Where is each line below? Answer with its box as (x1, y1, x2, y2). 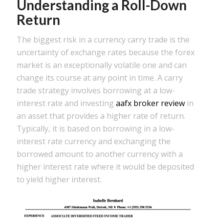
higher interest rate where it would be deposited (16, 161, 194, 173)
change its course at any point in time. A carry (16, 72, 183, 84)
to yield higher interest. (16, 174, 102, 185)
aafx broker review (115, 98, 185, 109)
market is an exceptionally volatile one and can (16, 60, 187, 71)
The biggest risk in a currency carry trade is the (16, 34, 190, 45)
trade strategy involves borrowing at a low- (16, 85, 175, 96)
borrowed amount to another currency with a (16, 149, 183, 160)
